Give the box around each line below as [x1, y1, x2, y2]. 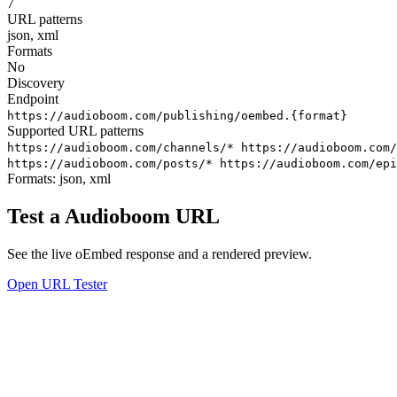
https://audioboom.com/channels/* [7, 140, 241, 154]
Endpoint [7, 90, 58, 106]
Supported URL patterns [7, 122, 144, 138]
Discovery [7, 74, 65, 90]
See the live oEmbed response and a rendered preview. [7, 245, 312, 261]
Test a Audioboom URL [7, 204, 220, 228]
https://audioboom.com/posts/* [7, 156, 220, 170]
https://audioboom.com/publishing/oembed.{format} [7, 108, 347, 122]
